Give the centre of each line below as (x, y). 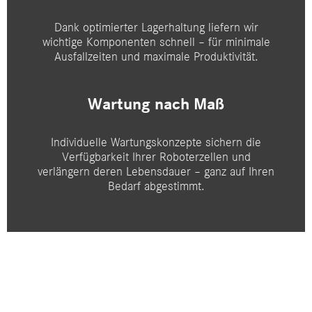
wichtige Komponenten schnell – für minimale (156, 42)
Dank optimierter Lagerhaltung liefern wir (156, 28)
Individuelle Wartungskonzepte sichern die (156, 142)
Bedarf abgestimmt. (156, 186)
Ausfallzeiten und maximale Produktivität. (156, 57)
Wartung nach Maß (156, 104)
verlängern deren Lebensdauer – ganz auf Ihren (156, 172)
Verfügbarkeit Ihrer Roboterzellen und (156, 157)
